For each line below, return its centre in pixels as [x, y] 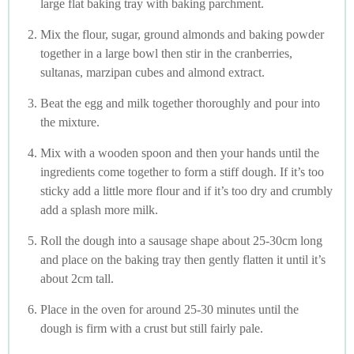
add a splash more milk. [99, 210]
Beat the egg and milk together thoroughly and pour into [180, 104]
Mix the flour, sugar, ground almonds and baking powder [182, 35]
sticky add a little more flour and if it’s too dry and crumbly [186, 191]
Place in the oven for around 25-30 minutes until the [169, 310]
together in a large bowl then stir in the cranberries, [166, 54]
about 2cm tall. [77, 279]
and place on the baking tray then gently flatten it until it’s [183, 260]
